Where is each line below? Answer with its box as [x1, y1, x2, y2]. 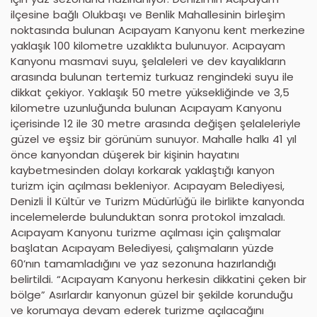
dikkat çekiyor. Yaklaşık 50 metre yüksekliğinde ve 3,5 [11, 84, 289, 100]
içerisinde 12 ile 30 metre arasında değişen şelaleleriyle [11, 115, 301, 131]
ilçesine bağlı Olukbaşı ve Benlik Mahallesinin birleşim [11, 6, 285, 22]
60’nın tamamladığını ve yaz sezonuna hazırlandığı [11, 255, 276, 271]
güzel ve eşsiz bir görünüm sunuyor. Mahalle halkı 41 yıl [11, 131, 296, 146]
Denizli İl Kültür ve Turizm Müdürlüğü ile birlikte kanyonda [11, 193, 304, 209]
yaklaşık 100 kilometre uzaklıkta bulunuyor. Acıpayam [11, 38, 285, 53]
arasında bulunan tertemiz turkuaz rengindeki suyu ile [11, 69, 294, 84]
